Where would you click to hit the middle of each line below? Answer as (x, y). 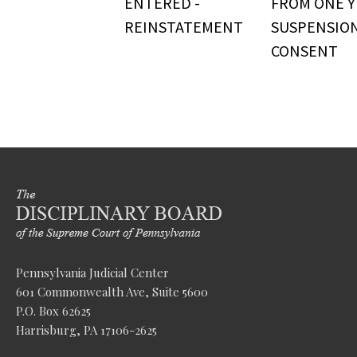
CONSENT (304, 51)
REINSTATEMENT (184, 27)
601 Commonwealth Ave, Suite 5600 (112, 292)
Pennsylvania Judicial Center (92, 273)
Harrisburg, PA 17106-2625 (86, 330)
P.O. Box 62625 (53, 311)
